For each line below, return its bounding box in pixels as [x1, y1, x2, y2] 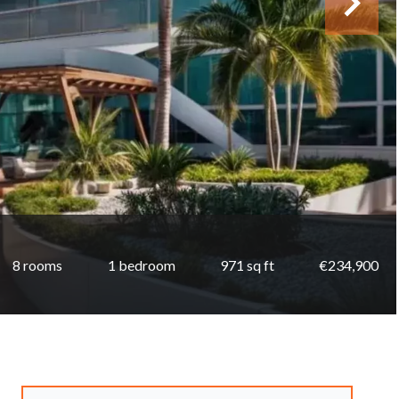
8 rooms [12, 256, 63, 273]
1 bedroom [107, 256, 175, 273]
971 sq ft [219, 256, 274, 273]
